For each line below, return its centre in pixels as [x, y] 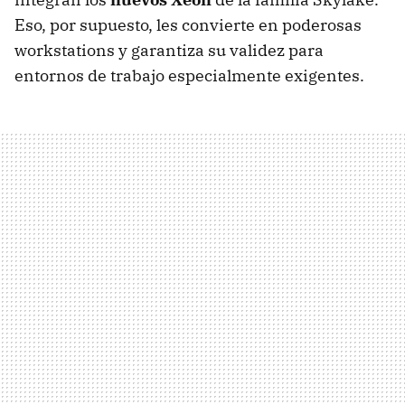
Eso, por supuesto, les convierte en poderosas [188, 24]
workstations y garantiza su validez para [169, 50]
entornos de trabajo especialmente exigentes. [189, 75]
